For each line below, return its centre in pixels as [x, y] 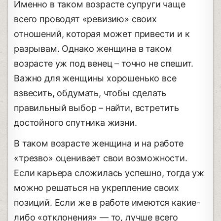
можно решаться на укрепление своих [97, 188]
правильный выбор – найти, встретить [96, 108]
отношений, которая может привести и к [102, 34]
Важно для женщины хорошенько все [95, 78]
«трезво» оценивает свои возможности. [101, 158]
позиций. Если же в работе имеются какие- [107, 203]
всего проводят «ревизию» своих [85, 19]
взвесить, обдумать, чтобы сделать [90, 93]
